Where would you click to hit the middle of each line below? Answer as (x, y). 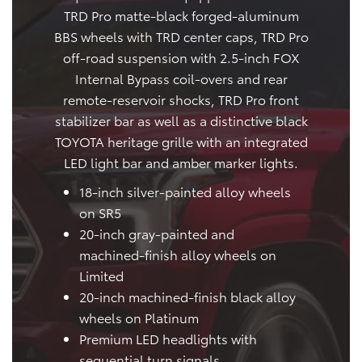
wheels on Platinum (139, 317)
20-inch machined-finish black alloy (187, 296)
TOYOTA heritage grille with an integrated (181, 141)
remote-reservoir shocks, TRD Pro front (181, 99)
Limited (101, 275)
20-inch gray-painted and (157, 233)
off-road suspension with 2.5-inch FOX (181, 57)
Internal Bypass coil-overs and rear (181, 78)
